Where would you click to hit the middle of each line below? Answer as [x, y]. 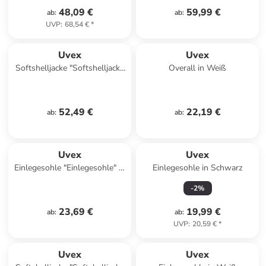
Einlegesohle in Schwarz [198, 168]
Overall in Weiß [198, 68]
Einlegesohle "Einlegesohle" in [70, 168]
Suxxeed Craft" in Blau [70, 80]
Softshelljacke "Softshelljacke [70, 68]
